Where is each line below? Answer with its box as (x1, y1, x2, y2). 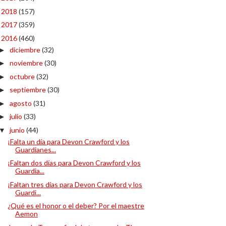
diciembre (9, 45, 42, 54)
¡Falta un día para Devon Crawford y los (7, 137, 130, 146)
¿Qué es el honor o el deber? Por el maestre (7, 201, 144, 210)
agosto (9, 98, 33, 107)
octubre (9, 72, 36, 81)
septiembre (9, 85, 47, 94)
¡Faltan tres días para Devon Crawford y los (7, 180, 142, 189)
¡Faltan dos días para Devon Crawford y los (7, 158, 141, 167)
